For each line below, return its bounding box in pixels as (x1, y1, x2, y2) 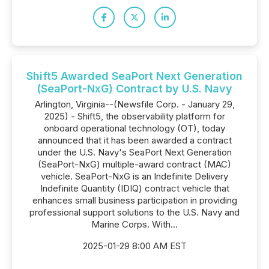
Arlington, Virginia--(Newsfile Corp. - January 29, (34, 98, 235, 110)
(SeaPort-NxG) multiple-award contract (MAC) (38, 159, 231, 170)
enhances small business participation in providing (32, 195, 237, 206)
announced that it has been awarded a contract (37, 134, 232, 146)
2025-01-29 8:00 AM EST (82, 240, 187, 252)
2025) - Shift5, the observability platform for (44, 110, 225, 122)
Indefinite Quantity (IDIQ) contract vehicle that (40, 183, 229, 194)
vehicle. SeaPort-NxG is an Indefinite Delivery (41, 171, 228, 182)
